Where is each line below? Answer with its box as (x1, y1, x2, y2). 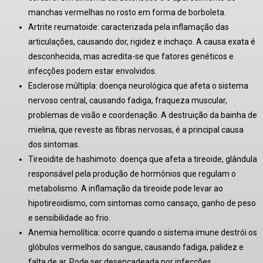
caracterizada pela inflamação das (99, 22, 229, 32)
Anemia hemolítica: (28, 227, 100, 237)
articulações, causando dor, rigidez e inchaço (28, 36, 193, 46)
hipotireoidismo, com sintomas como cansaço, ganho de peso (28, 198, 256, 208)
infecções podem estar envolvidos (28, 66, 155, 76)
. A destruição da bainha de (157, 110, 257, 120)
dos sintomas (28, 139, 78, 149)
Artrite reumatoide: (28, 22, 99, 32)
